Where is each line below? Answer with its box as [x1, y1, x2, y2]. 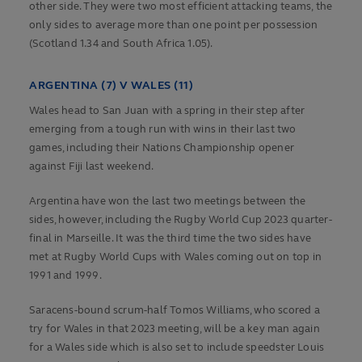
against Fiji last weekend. [29, 160, 154, 174]
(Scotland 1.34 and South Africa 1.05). [29, 37, 215, 51]
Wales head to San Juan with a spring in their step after [29, 104, 305, 118]
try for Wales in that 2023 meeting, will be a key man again [29, 322, 320, 336]
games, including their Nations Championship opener [29, 141, 295, 155]
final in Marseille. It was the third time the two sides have [29, 232, 312, 246]
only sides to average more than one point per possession [29, 19, 318, 32]
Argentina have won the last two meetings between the [29, 195, 306, 208]
